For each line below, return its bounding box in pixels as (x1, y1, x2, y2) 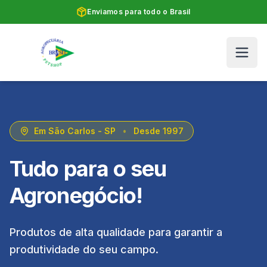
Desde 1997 (133, 126, 184, 136)
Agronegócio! (10, 182, 143, 209)
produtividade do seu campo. (10, 243, 159, 256)
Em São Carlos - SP (34, 126, 116, 136)
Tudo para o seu (10, 156, 167, 182)
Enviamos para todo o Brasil (87, 7, 191, 16)
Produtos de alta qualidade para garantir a (10, 226, 222, 238)
